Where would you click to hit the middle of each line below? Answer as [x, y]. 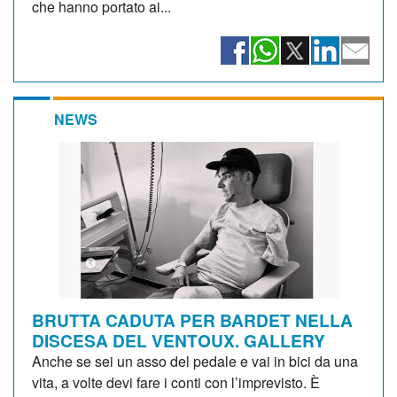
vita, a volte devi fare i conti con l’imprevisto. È [176, 382]
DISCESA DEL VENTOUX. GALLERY [179, 340]
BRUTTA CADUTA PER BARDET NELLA [192, 319]
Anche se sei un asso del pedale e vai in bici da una [195, 361]
